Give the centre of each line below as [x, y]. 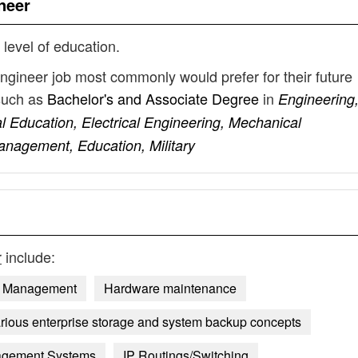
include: [28, 257]
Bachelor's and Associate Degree [155, 98]
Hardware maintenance [170, 288]
